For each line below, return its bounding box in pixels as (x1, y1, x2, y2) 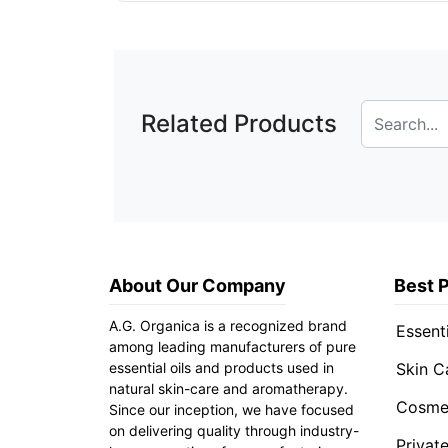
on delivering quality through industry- (109, 422, 359, 439)
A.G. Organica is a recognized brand (109, 317, 347, 334)
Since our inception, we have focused (109, 401, 354, 418)
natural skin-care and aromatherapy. (109, 380, 348, 397)
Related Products (141, 109, 337, 138)
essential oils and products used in (109, 359, 334, 376)
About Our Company (109, 275, 286, 296)
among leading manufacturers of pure (109, 338, 356, 355)
